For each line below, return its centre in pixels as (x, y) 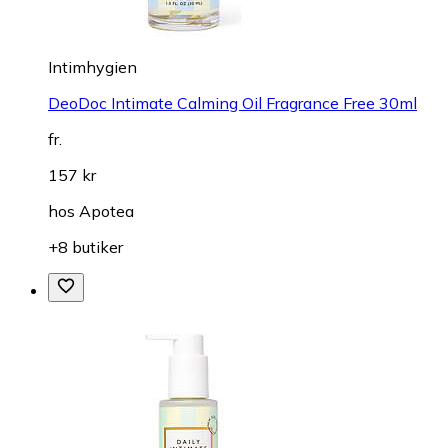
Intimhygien (92, 66)
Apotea (106, 210)
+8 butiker (85, 246)
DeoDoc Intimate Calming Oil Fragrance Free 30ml (232, 102)
